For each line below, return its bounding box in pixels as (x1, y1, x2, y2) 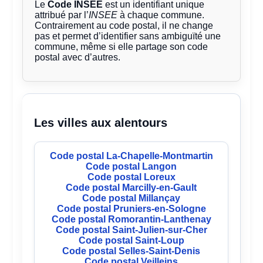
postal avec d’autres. (35, 52, 121, 63)
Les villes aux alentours (34, 116, 168, 130)
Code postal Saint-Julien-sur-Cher (55, 225, 207, 235)
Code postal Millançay (82, 193, 180, 204)
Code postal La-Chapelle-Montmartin (49, 151, 213, 161)
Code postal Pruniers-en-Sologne (56, 204, 206, 214)
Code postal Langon (86, 161, 177, 172)
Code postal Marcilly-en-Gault (66, 183, 197, 193)
